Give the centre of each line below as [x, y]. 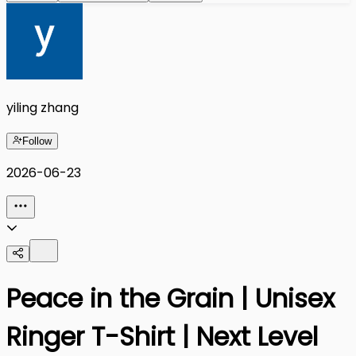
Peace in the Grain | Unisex [170, 298]
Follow [37, 141]
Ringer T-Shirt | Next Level [162, 336]
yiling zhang [43, 107]
